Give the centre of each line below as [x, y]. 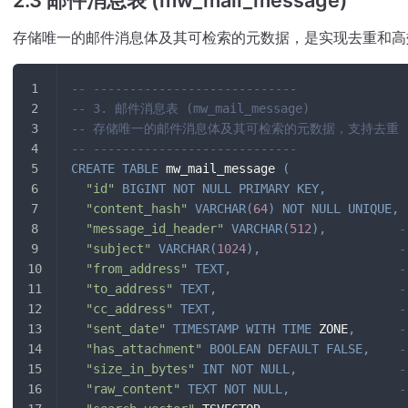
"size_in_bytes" [140, 369]
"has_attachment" [144, 349]
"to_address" [129, 289]
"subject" [118, 249]
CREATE [93, 169]
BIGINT [144, 189]
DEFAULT [293, 349]
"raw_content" [133, 389]
